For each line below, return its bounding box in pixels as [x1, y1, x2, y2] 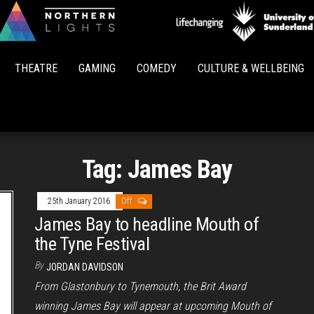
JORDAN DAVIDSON [46, 261, 123, 273]
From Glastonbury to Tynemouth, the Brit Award [34, 280, 246, 293]
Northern [157, 32, 210, 49]
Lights [165, 51, 202, 69]
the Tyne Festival [34, 233, 150, 254]
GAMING [78, 62, 116, 75]
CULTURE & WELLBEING [198, 62, 304, 75]
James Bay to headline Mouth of [34, 214, 259, 235]
